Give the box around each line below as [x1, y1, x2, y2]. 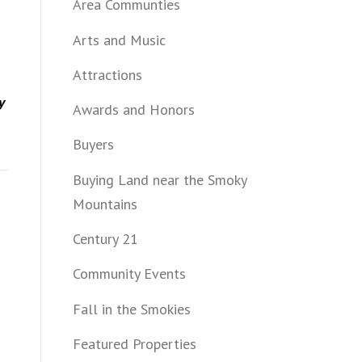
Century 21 [73, 229, 138, 249]
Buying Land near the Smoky [73, 170, 246, 189]
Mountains [73, 194, 137, 213]
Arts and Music [73, 30, 166, 49]
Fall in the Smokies [73, 299, 191, 318]
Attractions [73, 65, 142, 84]
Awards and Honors [73, 100, 195, 120]
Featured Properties [73, 335, 196, 354]
